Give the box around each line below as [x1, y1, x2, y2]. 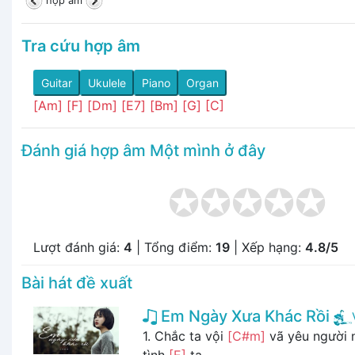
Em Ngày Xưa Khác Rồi [156, 306, 330, 326]
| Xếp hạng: [230, 239, 305, 255]
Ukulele [88, 75, 126, 90]
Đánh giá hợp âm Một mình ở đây [21, 140, 265, 160]
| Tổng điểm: [132, 239, 216, 255]
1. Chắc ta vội [142, 327, 227, 344]
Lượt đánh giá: [33, 239, 124, 255]
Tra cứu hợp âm [21, 36, 140, 55]
